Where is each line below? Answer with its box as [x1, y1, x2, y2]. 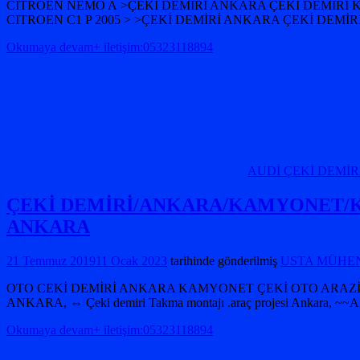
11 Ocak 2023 [96, 254, 167, 268]
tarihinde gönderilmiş [167, 254, 277, 268]
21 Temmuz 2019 [6, 254, 96, 268]
